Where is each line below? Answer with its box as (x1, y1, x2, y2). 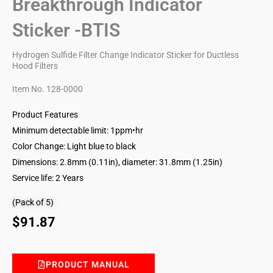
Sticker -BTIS (12, 19, 120, 41)
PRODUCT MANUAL (46, 259, 130, 269)
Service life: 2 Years (12, 172, 83, 183)
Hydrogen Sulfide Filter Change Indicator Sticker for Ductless (12, 50, 239, 60)
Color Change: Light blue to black (12, 141, 136, 151)
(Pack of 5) (12, 197, 54, 207)
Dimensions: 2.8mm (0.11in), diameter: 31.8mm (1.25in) (12, 157, 222, 167)
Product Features (12, 109, 78, 119)
